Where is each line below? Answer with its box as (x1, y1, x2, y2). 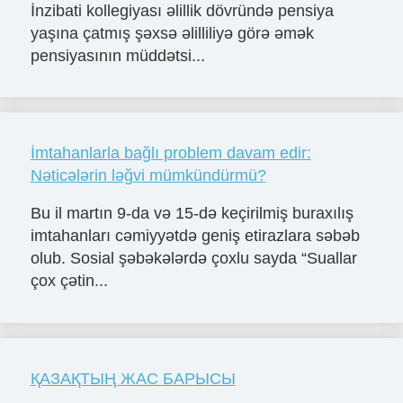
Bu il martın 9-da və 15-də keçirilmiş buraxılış (30, 204, 354, 223)
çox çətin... (30, 272, 108, 291)
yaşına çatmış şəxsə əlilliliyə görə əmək (30, 23, 314, 42)
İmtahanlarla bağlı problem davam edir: (30, 144, 311, 163)
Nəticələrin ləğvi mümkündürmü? (30, 166, 266, 185)
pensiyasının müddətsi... (30, 46, 205, 65)
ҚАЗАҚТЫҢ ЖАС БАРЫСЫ (30, 370, 236, 389)
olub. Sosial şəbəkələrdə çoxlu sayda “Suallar (30, 249, 357, 268)
